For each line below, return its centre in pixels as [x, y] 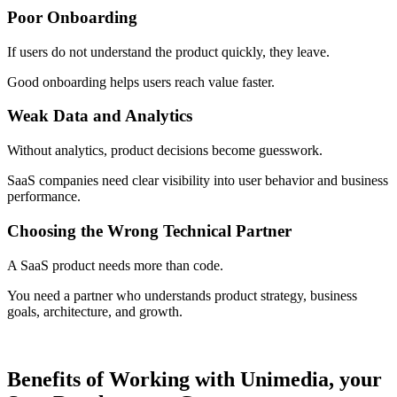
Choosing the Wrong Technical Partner [149, 230]
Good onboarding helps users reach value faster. [141, 82]
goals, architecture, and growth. [95, 311]
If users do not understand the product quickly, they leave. [168, 51]
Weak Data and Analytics [100, 116]
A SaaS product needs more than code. [115, 265]
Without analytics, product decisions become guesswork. [165, 151]
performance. [44, 197]
